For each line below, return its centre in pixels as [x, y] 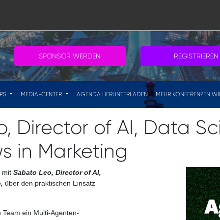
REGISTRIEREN [196, 56]
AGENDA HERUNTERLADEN [112, 94]
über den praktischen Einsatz [49, 183]
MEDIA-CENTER [42, 94]
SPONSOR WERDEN [70, 56]
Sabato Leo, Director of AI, [57, 172]
